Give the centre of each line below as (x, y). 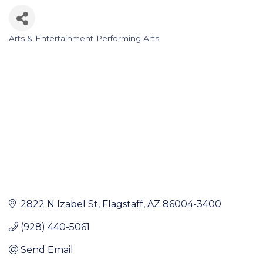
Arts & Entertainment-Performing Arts (84, 38)
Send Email (47, 249)
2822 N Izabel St (59, 204)
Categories (40, 48)
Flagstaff (123, 204)
